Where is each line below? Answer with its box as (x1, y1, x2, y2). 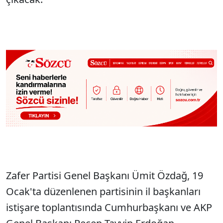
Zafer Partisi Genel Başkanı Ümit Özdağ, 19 (6, 169, 203, 183)
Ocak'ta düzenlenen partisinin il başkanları (6, 185, 201, 199)
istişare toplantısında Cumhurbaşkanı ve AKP (6, 201, 212, 215)
